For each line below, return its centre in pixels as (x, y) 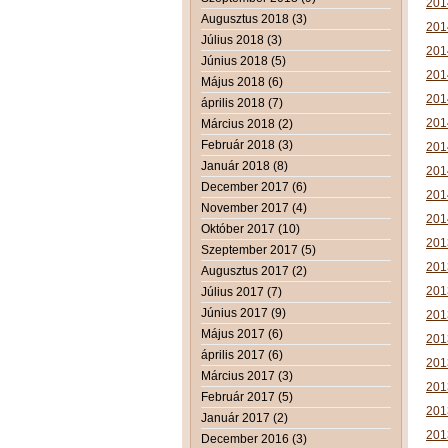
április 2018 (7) (242, 102)
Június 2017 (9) (243, 312)
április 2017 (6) (242, 354)
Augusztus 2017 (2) (254, 270)
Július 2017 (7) (241, 291)
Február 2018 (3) (247, 144)
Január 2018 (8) (244, 165)
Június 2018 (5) (243, 60)
